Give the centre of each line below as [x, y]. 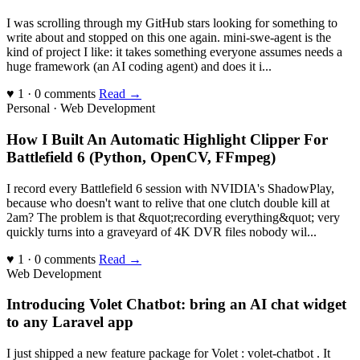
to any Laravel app [70, 322]
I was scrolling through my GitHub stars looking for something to [172, 23]
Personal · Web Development [81, 108]
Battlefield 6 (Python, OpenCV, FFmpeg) [141, 157]
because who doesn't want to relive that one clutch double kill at [168, 202]
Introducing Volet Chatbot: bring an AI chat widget [176, 305]
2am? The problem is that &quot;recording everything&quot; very [173, 217]
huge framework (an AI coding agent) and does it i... [139, 67]
